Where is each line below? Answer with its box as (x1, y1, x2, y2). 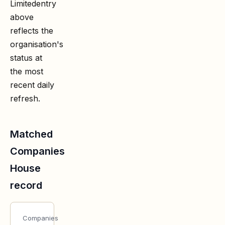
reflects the (10, 25, 53, 36)
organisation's (10, 39, 63, 49)
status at (10, 52, 42, 63)
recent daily (10, 79, 54, 90)
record (10, 179, 42, 191)
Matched (10, 128, 53, 140)
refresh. (10, 93, 40, 103)
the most (10, 66, 43, 76)
